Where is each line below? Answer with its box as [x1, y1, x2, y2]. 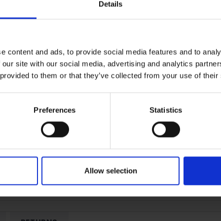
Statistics [149, 106, 182, 114]
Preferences [34, 106, 76, 114]
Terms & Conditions [151, 44, 208, 52]
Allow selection [84, 166, 137, 175]
